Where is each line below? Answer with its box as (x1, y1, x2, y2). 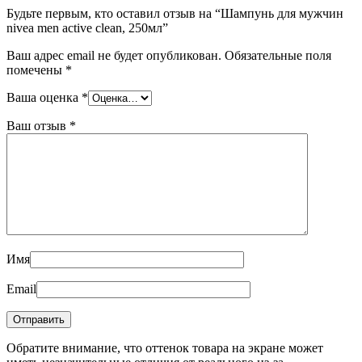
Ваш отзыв (6, 119, 69, 133)
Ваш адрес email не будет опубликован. (6, 48, 221, 63)
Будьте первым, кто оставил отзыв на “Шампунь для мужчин (6, 6, 343, 21)
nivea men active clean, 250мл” (6, 21, 168, 36)
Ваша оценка (6, 90, 82, 105)
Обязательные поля (225, 48, 331, 63)
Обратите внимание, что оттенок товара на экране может (6, 341, 323, 356)
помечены (6, 63, 65, 78)
